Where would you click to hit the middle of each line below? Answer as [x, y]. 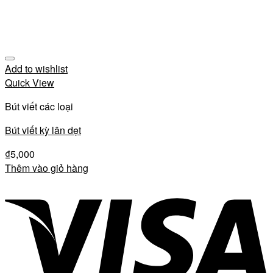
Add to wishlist [36, 69]
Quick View [30, 83]
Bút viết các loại [39, 106]
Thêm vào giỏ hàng [47, 168]
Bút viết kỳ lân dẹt [43, 130]
